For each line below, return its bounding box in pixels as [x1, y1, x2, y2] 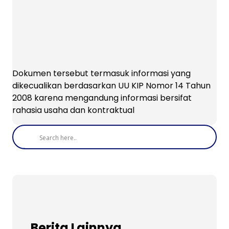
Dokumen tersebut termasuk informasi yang [12, 67, 191, 79]
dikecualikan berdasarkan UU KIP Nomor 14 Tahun [12, 79, 211, 91]
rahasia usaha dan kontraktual [12, 104, 134, 116]
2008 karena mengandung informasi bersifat [12, 91, 192, 104]
